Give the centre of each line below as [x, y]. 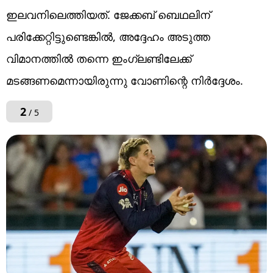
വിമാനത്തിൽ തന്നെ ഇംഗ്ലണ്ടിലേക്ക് [99, 58]
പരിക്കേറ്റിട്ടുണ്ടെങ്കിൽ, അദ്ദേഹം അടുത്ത [108, 36]
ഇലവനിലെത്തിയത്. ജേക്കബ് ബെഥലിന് [108, 14]
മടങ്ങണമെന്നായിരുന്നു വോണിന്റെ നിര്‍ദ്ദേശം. [125, 80]
